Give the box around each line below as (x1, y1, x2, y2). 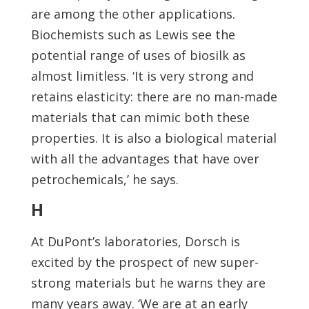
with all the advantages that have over (30, 150, 259, 167)
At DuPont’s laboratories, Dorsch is (30, 233, 240, 250)
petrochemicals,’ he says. (30, 171, 179, 188)
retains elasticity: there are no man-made (30, 88, 277, 105)
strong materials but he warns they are (30, 275, 266, 291)
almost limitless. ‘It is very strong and (30, 68, 254, 84)
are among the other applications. (30, 6, 235, 22)
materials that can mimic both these (30, 109, 250, 126)
